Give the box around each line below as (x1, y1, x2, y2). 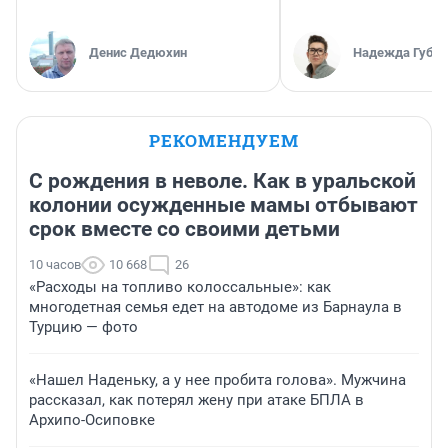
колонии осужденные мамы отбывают (29, 193, 418, 218)
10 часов (29, 257, 81, 273)
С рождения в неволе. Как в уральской (29, 169, 416, 194)
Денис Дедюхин (89, 45, 187, 61)
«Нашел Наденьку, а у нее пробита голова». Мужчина (29, 371, 406, 390)
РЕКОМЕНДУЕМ (149, 129, 299, 153)
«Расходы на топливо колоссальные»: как (29, 278, 331, 297)
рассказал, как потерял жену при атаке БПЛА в (29, 391, 364, 410)
